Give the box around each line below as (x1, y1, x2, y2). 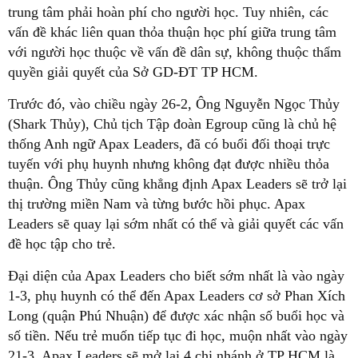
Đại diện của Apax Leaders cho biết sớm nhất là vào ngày (8, 268, 344, 284)
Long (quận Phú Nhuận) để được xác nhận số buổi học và (8, 308, 344, 324)
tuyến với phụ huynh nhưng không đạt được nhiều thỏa (8, 156, 329, 172)
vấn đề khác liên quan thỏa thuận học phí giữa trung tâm (8, 24, 336, 40)
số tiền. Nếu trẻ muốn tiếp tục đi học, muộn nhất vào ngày (8, 328, 348, 344)
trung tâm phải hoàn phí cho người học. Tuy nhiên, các (8, 4, 328, 20)
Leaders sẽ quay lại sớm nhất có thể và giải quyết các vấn (8, 216, 344, 232)
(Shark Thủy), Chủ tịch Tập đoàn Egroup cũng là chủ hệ (8, 116, 336, 132)
